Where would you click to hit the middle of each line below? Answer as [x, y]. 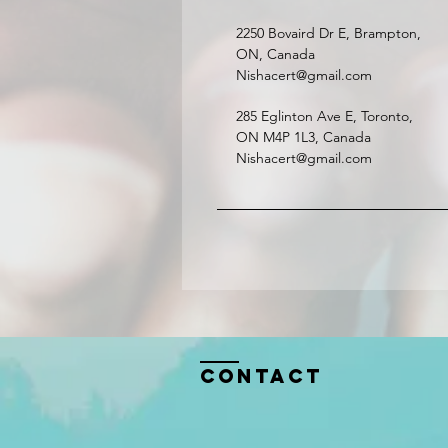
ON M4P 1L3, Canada [303, 137]
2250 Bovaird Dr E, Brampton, [328, 33]
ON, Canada [275, 54]
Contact [261, 376]
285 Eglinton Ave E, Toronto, [324, 116]
